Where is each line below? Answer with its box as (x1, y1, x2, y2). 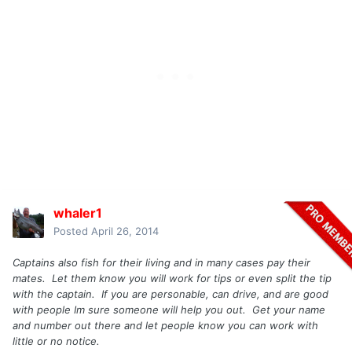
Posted (53, 225, 91, 238)
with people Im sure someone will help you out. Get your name (13, 303, 325, 317)
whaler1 (53, 205, 102, 222)
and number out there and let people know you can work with (13, 319, 318, 332)
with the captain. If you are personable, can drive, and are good (13, 288, 328, 301)
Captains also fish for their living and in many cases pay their (13, 256, 310, 269)
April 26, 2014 (91, 225, 159, 238)
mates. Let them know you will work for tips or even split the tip (13, 272, 332, 285)
